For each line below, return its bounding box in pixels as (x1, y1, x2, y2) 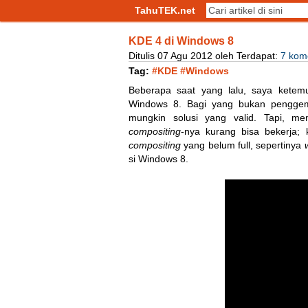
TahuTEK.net (135, 5, 195, 16)
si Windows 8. (129, 153, 188, 164)
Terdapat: (236, 50, 280, 61)
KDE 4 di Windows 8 (129, 35, 234, 47)
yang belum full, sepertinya (184, 140, 305, 151)
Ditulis (129, 50, 157, 61)
